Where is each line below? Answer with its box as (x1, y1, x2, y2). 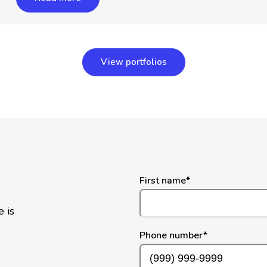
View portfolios (100, 56, 167, 69)
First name (139, 174, 186, 188)
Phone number (139, 229, 203, 243)
